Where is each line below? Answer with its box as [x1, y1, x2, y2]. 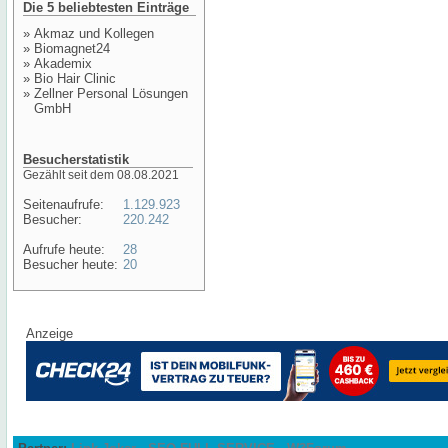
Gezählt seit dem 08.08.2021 [23, 168, 179, 182]
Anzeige [26, 326, 73, 341]
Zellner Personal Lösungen [34, 86, 188, 101]
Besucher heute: [23, 257, 118, 272]
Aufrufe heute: [23, 242, 105, 257]
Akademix [34, 56, 92, 71]
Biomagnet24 [34, 41, 110, 56]
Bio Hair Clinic [34, 71, 116, 86]
